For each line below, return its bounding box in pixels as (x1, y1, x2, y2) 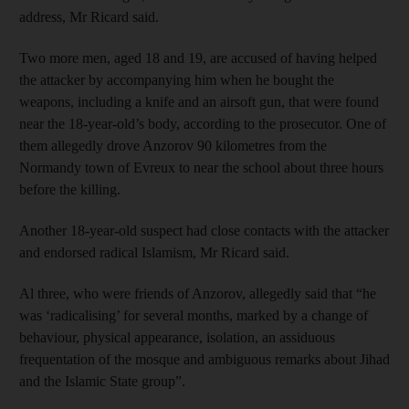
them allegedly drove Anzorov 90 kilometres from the (19, 137, 327, 153)
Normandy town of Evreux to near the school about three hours (19, 159, 383, 175)
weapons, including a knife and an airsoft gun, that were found (19, 93, 379, 110)
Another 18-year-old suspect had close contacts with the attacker (19, 222, 389, 238)
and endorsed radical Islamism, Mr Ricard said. (19, 244, 289, 260)
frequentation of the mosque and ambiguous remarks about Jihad (19, 351, 390, 367)
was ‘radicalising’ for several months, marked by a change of (19, 307, 368, 323)
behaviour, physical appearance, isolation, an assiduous (19, 329, 335, 345)
